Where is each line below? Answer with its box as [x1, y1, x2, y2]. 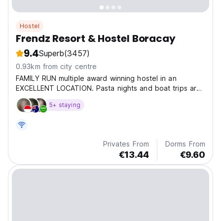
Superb [38, 48, 64, 59]
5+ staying [49, 101, 80, 109]
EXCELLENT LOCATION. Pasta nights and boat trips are [16, 84, 201, 93]
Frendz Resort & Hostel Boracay [16, 32, 176, 46]
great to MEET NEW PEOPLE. [16, 94, 113, 103]
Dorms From [165, 140, 205, 148]
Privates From [103, 140, 149, 148]
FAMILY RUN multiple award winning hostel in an [16, 74, 177, 83]
